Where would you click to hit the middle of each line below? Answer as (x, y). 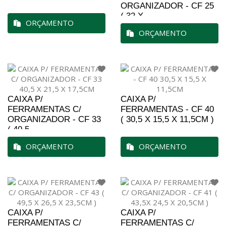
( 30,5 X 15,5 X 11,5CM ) (167, 119)
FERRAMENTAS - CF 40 (167, 109)
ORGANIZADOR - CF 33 (54, 119)
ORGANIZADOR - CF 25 (167, 6)
